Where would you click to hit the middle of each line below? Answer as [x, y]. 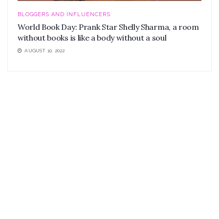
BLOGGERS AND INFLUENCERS [64, 14]
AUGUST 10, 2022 [44, 50]
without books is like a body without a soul [92, 37]
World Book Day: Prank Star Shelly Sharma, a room [108, 27]
